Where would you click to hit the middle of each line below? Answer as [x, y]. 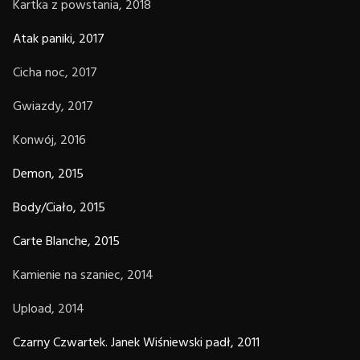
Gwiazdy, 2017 [53, 106]
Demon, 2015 [48, 174]
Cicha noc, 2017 [55, 73]
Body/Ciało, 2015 [59, 208]
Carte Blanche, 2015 [66, 241]
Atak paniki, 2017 [59, 39]
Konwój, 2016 [49, 140]
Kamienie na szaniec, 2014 [83, 275]
